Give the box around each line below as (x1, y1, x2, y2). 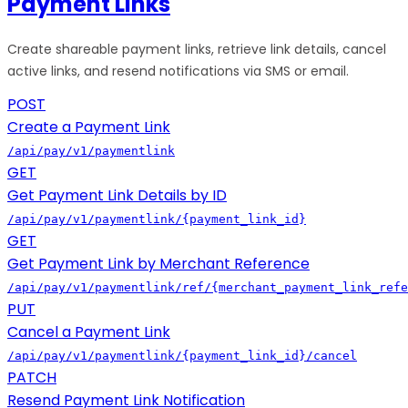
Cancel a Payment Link (7, 321, 170, 343)
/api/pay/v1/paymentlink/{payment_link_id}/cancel (7, 349, 357, 363)
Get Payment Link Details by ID (7, 185, 227, 207)
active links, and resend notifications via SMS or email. (7, 62, 349, 81)
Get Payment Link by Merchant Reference (7, 253, 310, 275)
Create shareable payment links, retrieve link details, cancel (7, 40, 386, 59)
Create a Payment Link (7, 117, 170, 138)
